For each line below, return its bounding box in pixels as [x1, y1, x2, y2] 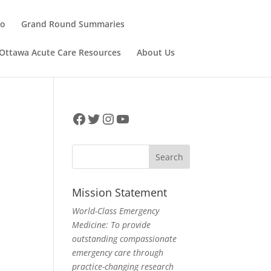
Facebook [71, 108, 136, 128]
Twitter [86, 108, 134, 128]
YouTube [115, 108, 175, 128]
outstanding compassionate [72, 233, 177, 244]
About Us [137, 47, 175, 58]
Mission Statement [72, 185, 168, 200]
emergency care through [72, 247, 164, 258]
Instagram [100, 108, 169, 128]
